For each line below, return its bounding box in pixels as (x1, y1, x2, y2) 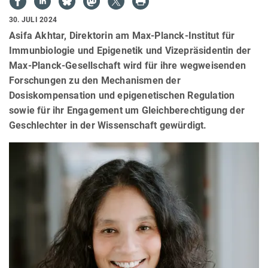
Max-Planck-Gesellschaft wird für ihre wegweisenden (9, 59, 246, 71)
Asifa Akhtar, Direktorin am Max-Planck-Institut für (9, 29, 235, 41)
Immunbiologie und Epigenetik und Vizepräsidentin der (9, 44, 251, 56)
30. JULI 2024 (9, 15, 57, 24)
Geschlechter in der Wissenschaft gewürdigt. (9, 119, 207, 131)
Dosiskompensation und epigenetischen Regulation (9, 89, 235, 101)
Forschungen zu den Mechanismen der (9, 74, 181, 86)
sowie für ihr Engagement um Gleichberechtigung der (9, 104, 245, 116)
